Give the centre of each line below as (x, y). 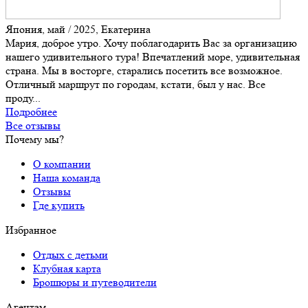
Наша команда (67, 178)
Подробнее (31, 112)
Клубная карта (67, 269)
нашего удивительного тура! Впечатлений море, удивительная (153, 57)
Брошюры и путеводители (95, 283)
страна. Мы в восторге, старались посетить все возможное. (144, 71)
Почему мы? (35, 140)
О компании (62, 164)
